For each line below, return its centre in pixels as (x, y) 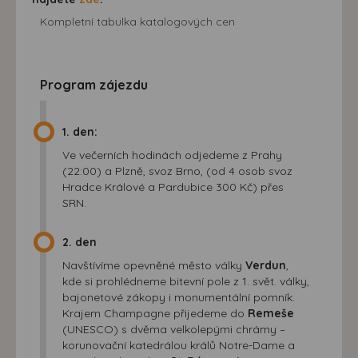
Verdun (266, 265)
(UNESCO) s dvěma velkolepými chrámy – (174, 329)
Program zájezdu (94, 84)
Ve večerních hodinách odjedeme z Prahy (172, 155)
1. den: (80, 131)
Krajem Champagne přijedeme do (155, 313)
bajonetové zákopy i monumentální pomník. (179, 297)
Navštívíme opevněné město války (154, 265)
